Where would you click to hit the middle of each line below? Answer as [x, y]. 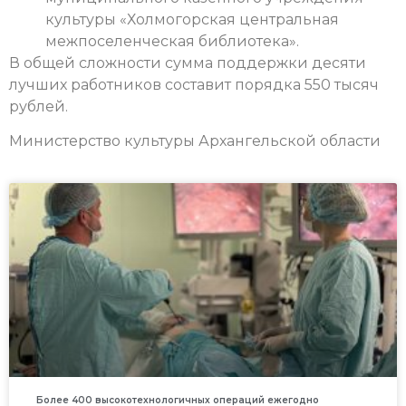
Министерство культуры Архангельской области [195, 140]
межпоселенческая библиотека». [172, 41]
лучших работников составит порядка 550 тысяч [194, 84]
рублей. [40, 106]
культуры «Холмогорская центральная [192, 19]
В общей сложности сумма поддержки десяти [188, 63]
